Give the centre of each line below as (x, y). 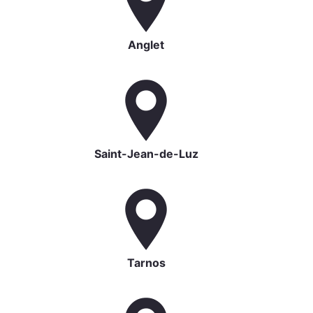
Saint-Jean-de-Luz (146, 153)
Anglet (146, 44)
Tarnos (146, 262)
